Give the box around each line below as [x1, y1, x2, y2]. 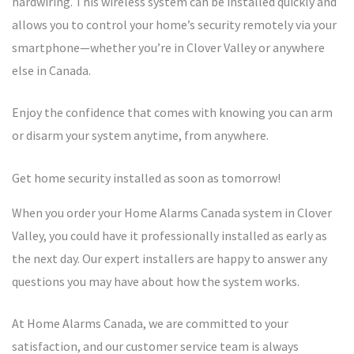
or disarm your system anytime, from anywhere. [12, 127, 269, 144]
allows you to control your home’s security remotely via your [12, 17, 337, 33]
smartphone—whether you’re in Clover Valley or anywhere [12, 40, 325, 56]
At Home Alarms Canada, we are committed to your [12, 315, 288, 332]
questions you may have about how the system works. [12, 273, 299, 290]
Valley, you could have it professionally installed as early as [12, 228, 327, 244]
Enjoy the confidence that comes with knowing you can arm [12, 104, 333, 121]
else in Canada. [12, 62, 91, 79]
